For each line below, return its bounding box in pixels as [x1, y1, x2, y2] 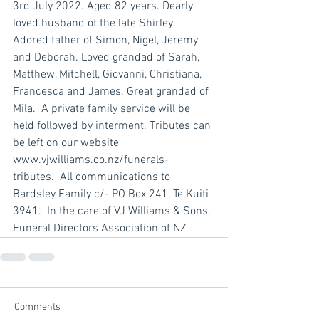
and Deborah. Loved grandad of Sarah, [13, 51, 202, 66]
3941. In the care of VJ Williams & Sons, [13, 204, 213, 219]
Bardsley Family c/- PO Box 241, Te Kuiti [13, 187, 211, 202]
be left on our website [13, 136, 122, 151]
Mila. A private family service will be [13, 102, 193, 117]
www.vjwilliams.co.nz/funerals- [13, 153, 169, 168]
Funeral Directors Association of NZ [13, 221, 187, 236]
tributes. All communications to [13, 170, 173, 185]
